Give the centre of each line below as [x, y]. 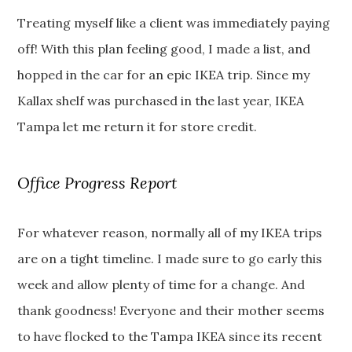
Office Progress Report [97, 183]
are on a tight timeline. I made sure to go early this [170, 259]
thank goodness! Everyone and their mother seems [171, 311]
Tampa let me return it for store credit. [137, 127]
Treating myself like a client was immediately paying [174, 23]
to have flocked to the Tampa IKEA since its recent [170, 337]
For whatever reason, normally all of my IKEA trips [170, 233]
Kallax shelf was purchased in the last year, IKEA [161, 101]
